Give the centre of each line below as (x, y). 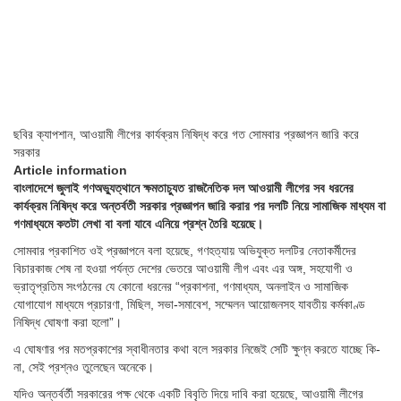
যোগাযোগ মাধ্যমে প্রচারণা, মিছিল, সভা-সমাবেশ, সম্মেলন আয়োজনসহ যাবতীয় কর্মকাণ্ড (189, 305)
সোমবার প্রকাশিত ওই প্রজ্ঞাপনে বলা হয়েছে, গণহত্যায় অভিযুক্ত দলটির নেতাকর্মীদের (185, 251)
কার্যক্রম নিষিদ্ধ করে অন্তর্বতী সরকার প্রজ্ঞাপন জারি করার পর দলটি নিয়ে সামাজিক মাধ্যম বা (200, 206)
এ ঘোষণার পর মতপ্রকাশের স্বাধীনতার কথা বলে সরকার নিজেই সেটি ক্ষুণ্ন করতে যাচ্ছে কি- (197, 350)
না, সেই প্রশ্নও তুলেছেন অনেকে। (84, 367)
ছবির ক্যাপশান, (47, 135)
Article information (70, 171)
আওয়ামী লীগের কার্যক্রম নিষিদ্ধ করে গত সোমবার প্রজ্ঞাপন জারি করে (219, 135)
